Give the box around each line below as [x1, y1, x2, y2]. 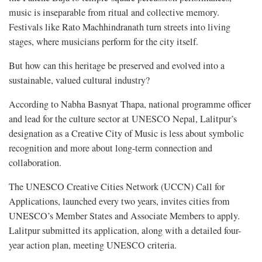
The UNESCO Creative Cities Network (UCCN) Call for [9, 180, 225, 193]
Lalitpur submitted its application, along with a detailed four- [9, 223, 241, 237]
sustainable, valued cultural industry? [9, 73, 150, 87]
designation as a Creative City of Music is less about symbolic [9, 126, 244, 140]
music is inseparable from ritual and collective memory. [9, 5, 219, 19]
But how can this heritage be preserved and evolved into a [9, 58, 225, 72]
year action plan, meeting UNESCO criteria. [9, 238, 177, 251]
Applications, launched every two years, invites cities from [9, 194, 230, 208]
